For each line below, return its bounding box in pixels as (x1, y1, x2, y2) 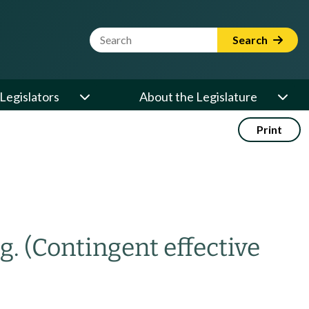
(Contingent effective (24, 233, 260, 262)
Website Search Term (89, 28, 206, 43)
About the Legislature (139, 89, 257, 104)
